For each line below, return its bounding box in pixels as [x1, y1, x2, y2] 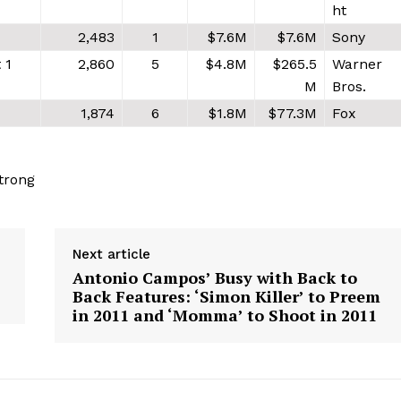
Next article [72, 245, 150, 262]
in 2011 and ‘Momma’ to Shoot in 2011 [72, 303, 377, 326]
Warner [332, 55, 382, 73]
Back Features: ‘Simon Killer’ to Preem [72, 285, 380, 307]
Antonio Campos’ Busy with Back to [72, 266, 357, 288]
